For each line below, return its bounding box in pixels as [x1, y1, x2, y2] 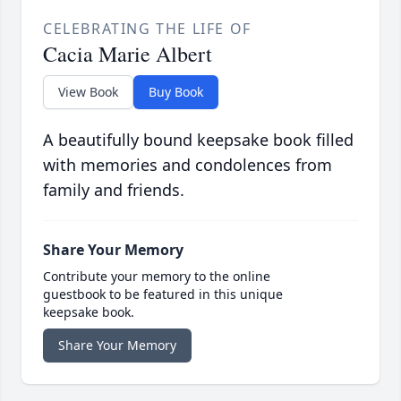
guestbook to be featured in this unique [43, 286, 283, 303]
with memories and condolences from [43, 154, 332, 176]
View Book [58, 83, 118, 101]
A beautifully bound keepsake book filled [43, 129, 354, 151]
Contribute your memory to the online [43, 268, 270, 286]
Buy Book [149, 83, 203, 101]
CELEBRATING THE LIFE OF [43, 19, 252, 39]
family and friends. [43, 179, 184, 201]
